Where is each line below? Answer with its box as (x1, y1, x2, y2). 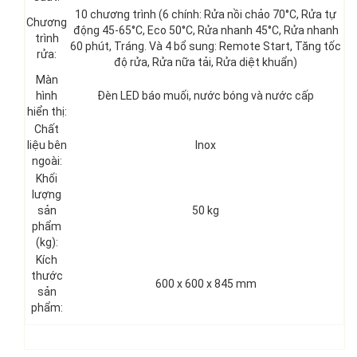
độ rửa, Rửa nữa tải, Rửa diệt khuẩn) (114, 55, 297, 69)
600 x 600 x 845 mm (155, 277, 257, 290)
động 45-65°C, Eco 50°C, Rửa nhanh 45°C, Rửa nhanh (73, 23, 339, 37)
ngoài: (31, 154, 62, 167)
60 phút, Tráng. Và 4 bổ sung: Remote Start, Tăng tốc (70, 39, 341, 53)
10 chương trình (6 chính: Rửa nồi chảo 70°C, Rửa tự (75, 7, 336, 21)
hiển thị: (26, 104, 67, 118)
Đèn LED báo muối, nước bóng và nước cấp (97, 88, 314, 102)
